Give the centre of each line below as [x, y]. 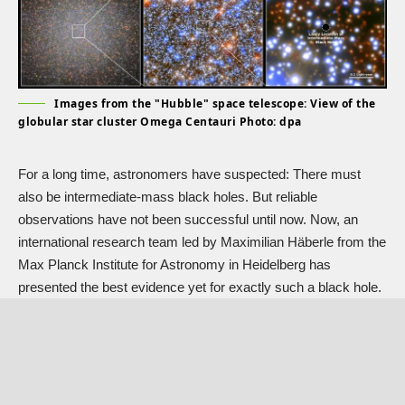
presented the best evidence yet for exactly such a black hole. [200, 287]
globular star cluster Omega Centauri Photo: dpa [160, 121]
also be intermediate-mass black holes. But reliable [168, 196]
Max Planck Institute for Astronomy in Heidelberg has [174, 264]
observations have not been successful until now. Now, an [188, 219]
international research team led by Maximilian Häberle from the [202, 241]
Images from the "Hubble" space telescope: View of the [215, 103]
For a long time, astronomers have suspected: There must [189, 174]
